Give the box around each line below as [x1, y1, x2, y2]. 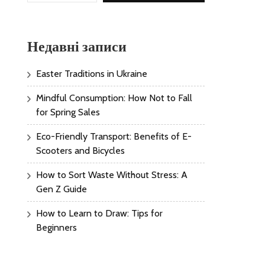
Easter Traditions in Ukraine [36, 68, 147, 79]
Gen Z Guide [36, 183, 87, 195]
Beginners [36, 222, 77, 233]
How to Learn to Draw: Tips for [36, 208, 163, 219]
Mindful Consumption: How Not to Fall [36, 92, 192, 104]
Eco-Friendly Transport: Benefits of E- [36, 131, 192, 142]
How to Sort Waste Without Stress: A [36, 169, 188, 180]
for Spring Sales [36, 106, 100, 118]
